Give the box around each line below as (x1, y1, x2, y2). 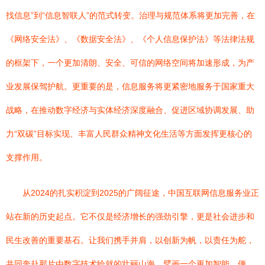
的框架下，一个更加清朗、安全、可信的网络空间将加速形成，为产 (6, 58, 254, 67)
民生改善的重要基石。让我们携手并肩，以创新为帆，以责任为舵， (6, 235, 254, 245)
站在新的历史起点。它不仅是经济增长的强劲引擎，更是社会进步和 (6, 212, 254, 221)
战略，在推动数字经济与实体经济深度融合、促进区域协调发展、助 (6, 105, 254, 115)
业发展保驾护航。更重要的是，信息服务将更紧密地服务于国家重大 (6, 82, 254, 91)
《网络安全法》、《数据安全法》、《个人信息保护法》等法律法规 (6, 34, 254, 44)
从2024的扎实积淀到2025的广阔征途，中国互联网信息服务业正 (22, 188, 259, 198)
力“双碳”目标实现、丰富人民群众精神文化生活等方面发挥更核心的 (6, 129, 252, 138)
